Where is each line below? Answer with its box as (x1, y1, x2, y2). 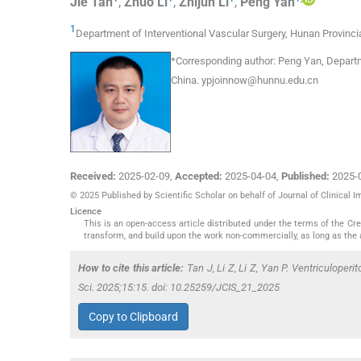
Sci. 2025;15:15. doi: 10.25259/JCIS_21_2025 (78, 281, 280, 294)
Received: (70, 170, 116, 183)
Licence (70, 206, 102, 218)
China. (171, 74, 201, 87)
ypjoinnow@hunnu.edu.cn (201, 74, 318, 87)
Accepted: (175, 170, 222, 183)
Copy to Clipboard (89, 309, 178, 323)
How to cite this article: (78, 262, 185, 275)
